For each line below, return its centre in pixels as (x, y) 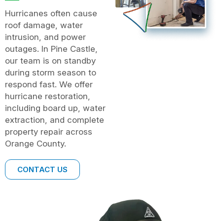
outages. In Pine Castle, (51, 49)
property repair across (49, 131)
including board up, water (55, 108)
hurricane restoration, (48, 96)
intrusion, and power (45, 37)
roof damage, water (44, 25)
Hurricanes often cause (51, 13)
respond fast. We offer (49, 84)
